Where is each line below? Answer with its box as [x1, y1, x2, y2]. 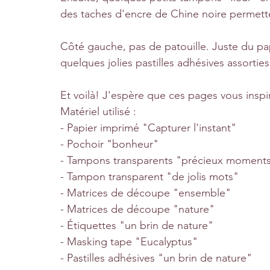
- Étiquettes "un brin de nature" [60, 218, 213, 232]
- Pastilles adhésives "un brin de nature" [60, 251, 252, 265]
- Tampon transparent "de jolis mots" [60, 169, 239, 183]
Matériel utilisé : [60, 104, 139, 118]
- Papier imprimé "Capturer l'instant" [60, 121, 236, 134]
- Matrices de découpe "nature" [60, 202, 215, 216]
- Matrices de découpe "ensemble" [60, 186, 231, 199]
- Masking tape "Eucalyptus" [60, 234, 198, 248]
